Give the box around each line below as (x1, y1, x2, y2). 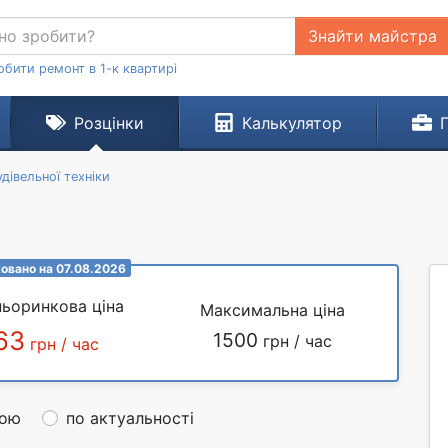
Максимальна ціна (200, 300, 346, 320)
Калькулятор (241, 113, 342, 133)
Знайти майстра (307, 26, 437, 46)
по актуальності (66, 408, 194, 428)
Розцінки (73, 113, 144, 133)
